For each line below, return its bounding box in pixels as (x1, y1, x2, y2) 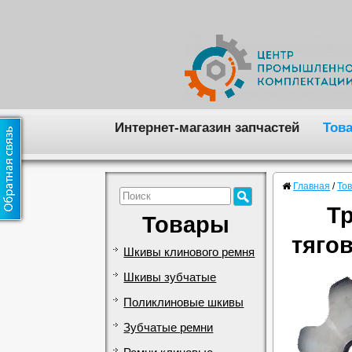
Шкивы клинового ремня (123, 245, 255, 258)
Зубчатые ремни (123, 321, 214, 334)
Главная (293, 181, 331, 192)
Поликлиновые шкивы (123, 295, 244, 309)
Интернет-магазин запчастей (114, 119, 299, 135)
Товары (142, 211, 230, 237)
